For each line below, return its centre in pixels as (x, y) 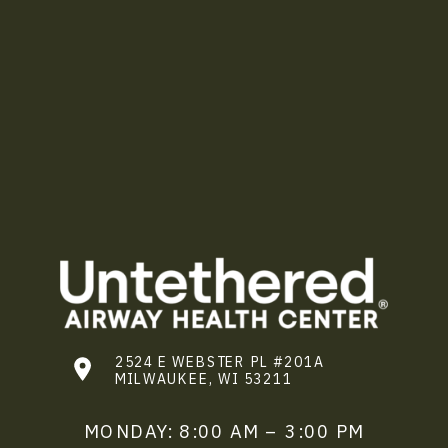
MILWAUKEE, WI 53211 (203, 378)
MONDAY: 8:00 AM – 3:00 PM (224, 431)
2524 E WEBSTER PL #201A (219, 361)
